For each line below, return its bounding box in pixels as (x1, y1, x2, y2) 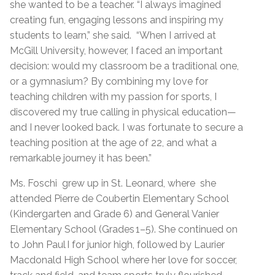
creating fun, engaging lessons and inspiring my (10, 14, 223, 26)
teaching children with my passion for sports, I (10, 91, 217, 103)
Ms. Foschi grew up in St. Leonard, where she (10, 177, 216, 190)
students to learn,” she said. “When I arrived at (10, 29, 216, 42)
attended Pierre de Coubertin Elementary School (10, 193, 229, 205)
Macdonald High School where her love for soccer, (10, 254, 237, 266)
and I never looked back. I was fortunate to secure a (10, 122, 243, 134)
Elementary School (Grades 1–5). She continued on (10, 223, 238, 236)
